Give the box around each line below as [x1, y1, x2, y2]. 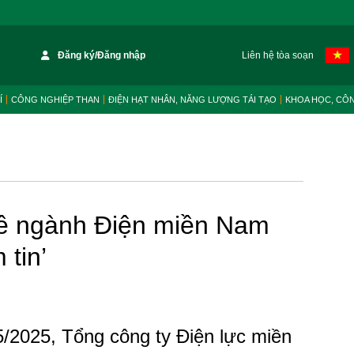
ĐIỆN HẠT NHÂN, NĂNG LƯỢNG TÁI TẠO [108, 95, 277, 104]
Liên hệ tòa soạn [241, 50, 314, 61]
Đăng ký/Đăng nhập [58, 50, 146, 61]
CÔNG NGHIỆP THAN [11, 95, 100, 104]
